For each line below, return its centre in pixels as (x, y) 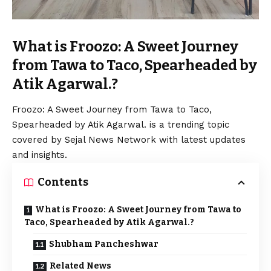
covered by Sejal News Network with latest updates (129, 140)
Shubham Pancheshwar (104, 244)
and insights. (40, 155)
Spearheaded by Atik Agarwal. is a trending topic (121, 125)
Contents (63, 182)
